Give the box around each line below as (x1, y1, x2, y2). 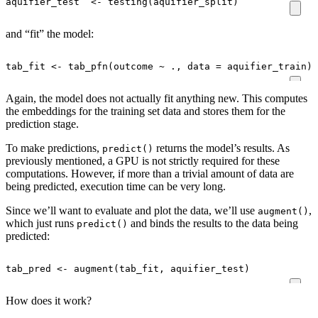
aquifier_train (227, 61, 307, 72)
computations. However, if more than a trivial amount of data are (6, 168, 294, 180)
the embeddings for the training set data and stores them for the (6, 105, 285, 118)
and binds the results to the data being (128, 217, 298, 230)
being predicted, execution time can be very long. (6, 180, 226, 193)
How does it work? (6, 295, 92, 307)
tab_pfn (68, 61, 108, 72)
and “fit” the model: (6, 28, 94, 40)
